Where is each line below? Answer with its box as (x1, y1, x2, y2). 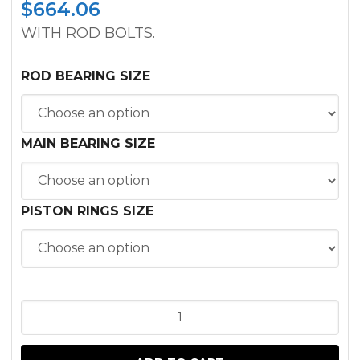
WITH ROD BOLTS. (21, 23, 155, 42)
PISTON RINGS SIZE (21, 202, 153, 219)
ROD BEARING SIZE (21, 67, 150, 84)
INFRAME (20, 301, 82, 317)
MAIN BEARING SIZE (21, 135, 155, 151)
